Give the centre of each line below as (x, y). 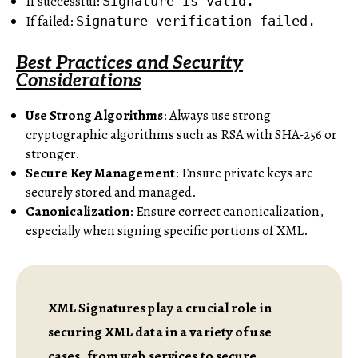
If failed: (51, 21)
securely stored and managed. (111, 192)
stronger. (53, 153)
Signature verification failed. (196, 20)
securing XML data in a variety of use (160, 332)
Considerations (79, 81)
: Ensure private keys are (244, 173)
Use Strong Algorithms (94, 115)
